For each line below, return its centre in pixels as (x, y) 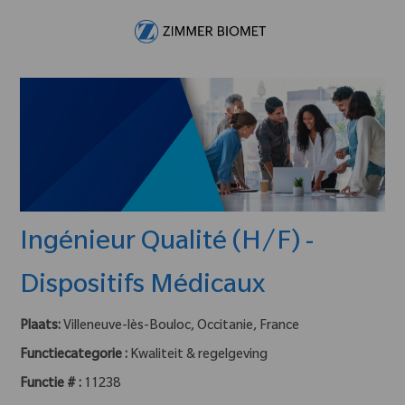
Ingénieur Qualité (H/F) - (167, 244)
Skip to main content (202, 8)
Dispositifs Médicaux (143, 287)
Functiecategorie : (74, 356)
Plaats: (42, 327)
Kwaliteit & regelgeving (199, 356)
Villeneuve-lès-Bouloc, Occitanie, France (182, 327)
